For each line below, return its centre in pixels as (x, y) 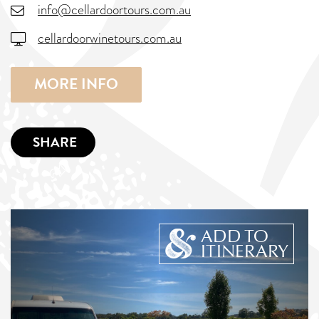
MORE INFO (76, 84)
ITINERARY (245, 251)
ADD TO (235, 236)
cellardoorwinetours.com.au (110, 38)
